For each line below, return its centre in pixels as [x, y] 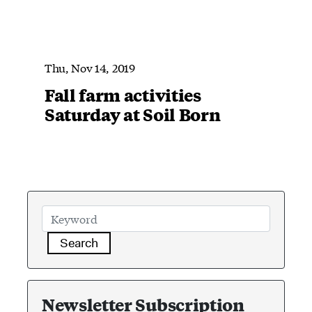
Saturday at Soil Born [133, 114]
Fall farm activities [123, 94]
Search [79, 243]
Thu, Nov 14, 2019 [90, 67]
